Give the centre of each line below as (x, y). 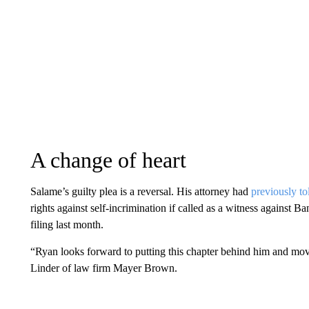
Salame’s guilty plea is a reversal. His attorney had (140, 191)
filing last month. (67, 224)
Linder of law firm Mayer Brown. (103, 268)
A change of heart (108, 160)
